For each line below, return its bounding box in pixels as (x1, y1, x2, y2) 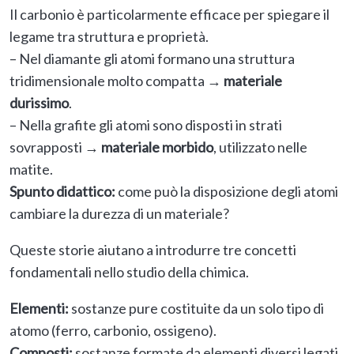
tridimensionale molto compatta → (9, 72, 224, 90)
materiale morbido (101, 138, 213, 156)
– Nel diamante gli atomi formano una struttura (9, 50, 295, 68)
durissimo (9, 94, 69, 112)
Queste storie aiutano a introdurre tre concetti (9, 241, 296, 259)
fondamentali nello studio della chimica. (9, 263, 249, 281)
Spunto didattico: (9, 183, 115, 201)
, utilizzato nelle (213, 138, 307, 156)
